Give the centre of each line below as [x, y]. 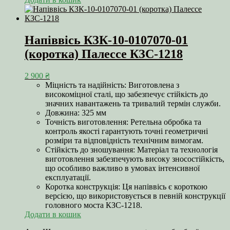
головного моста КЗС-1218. [94, 205]
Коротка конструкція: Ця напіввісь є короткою [126, 187]
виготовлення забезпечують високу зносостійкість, [135, 159]
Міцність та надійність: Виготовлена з [112, 85]
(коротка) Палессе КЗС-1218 [104, 54]
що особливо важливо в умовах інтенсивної [122, 168]
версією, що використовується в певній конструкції [135, 196]
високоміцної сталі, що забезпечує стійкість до [127, 94]
